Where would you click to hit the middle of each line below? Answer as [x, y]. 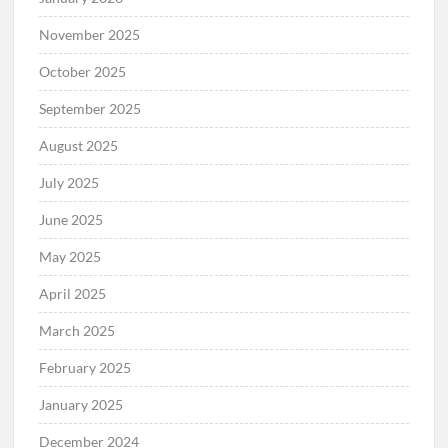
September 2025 [90, 109]
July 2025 [69, 183]
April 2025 [73, 294]
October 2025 [83, 72]
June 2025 [71, 220]
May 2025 [70, 257]
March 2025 [77, 331]
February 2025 [85, 368]
